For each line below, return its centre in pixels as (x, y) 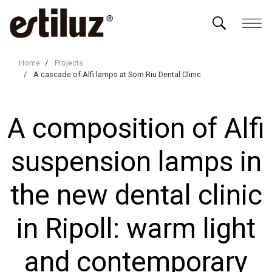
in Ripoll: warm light (136, 228)
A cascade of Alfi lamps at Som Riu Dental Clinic (117, 74)
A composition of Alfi (136, 128)
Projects (69, 63)
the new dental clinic (136, 195)
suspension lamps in (136, 161)
